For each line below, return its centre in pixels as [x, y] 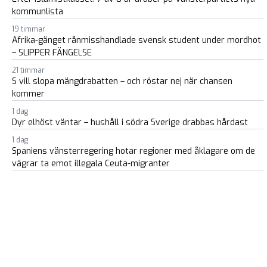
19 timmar [29, 30]
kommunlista [38, 12]
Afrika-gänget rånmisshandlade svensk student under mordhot [136, 41]
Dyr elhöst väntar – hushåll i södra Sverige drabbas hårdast [130, 123]
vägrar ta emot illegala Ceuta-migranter [91, 164]
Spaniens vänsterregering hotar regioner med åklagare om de [133, 151]
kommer [28, 94]
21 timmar [28, 71]
